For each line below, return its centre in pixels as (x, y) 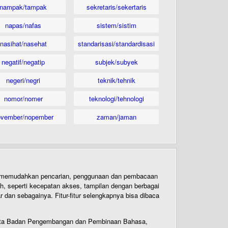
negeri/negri (23, 80)
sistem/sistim (116, 25)
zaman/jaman (116, 117)
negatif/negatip (23, 62)
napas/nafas (23, 25)
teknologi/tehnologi (116, 98)
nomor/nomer (23, 98)
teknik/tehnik (116, 80)
